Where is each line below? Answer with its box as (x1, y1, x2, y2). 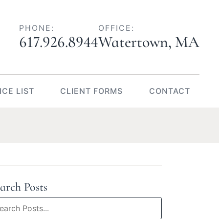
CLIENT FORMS (60, 86, 123, 96)
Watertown (98, 32, 168, 51)
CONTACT (149, 86, 190, 96)
